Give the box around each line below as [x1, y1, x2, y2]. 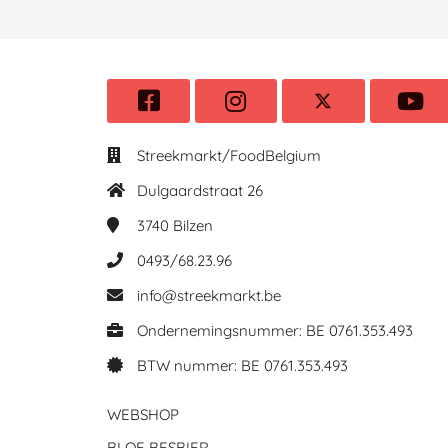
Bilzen [173, 216, 213, 236]
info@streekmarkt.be [137, 286, 281, 306]
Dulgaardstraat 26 [137, 181, 263, 201]
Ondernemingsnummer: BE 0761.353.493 [137, 321, 413, 341]
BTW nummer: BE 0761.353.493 [137, 356, 348, 376]
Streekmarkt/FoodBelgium [137, 146, 321, 166]
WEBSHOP [107, 405, 179, 425]
